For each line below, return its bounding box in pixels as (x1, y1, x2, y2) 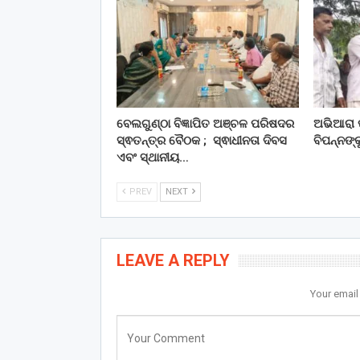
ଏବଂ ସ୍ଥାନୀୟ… (116, 149, 189, 165)
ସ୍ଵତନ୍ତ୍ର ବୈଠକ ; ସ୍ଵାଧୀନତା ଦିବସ (116, 133, 287, 148)
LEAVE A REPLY (116, 250, 230, 270)
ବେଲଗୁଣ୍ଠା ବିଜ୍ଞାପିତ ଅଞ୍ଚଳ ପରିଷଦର (116, 116, 294, 131)
